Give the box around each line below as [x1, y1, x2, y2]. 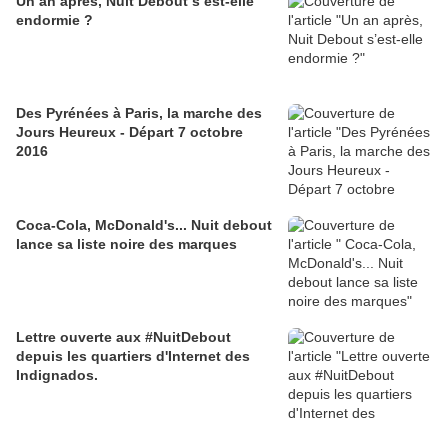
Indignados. [16, 367, 98, 384]
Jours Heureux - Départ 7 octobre [16, 124, 243, 141]
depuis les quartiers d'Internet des [16, 348, 250, 365]
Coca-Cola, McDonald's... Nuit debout [16, 217, 272, 234]
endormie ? [16, 12, 93, 29]
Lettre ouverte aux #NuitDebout [16, 329, 231, 346]
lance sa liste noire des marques [16, 236, 237, 253]
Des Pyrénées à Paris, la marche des [16, 105, 262, 122]
